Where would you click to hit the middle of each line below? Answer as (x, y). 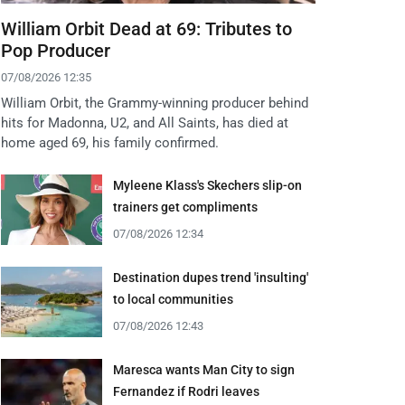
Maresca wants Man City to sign (204, 370)
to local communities (173, 300)
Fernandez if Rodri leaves (186, 392)
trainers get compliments (185, 207)
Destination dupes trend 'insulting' (211, 278)
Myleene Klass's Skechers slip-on (207, 186)
